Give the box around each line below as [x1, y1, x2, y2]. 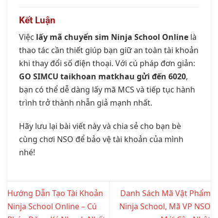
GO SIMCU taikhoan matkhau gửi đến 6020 [19, 71, 186, 82]
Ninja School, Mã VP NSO [119, 201, 211, 212]
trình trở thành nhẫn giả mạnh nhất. [19, 97, 152, 109]
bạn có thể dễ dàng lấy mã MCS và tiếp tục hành [19, 84, 195, 95]
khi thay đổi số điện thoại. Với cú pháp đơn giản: [19, 58, 195, 69]
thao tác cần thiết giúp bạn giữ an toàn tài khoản [19, 45, 199, 56]
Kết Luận [19, 14, 55, 26]
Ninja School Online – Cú [7, 201, 97, 212]
